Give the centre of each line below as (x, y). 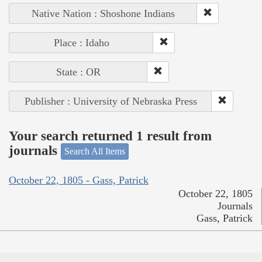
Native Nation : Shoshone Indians (103, 14)
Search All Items (95, 151)
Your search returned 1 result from (110, 136)
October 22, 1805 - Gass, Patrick (79, 180)
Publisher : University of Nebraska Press (111, 101)
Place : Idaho (81, 43)
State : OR (78, 72)
